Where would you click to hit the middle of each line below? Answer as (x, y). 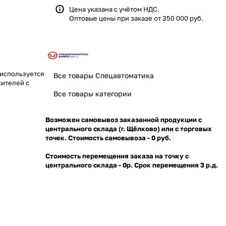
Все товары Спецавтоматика (104, 75)
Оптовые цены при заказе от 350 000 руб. (136, 18)
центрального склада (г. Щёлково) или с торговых (129, 128)
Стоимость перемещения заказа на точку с (117, 156)
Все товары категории (93, 93)
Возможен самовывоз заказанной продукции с (124, 119)
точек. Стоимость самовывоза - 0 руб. (109, 137)
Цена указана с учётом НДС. (114, 9)
